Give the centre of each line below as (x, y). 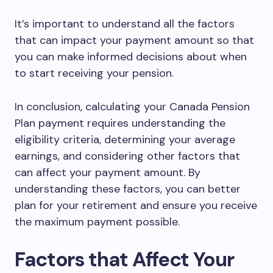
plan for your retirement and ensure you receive (136, 205)
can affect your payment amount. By (108, 172)
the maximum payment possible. (97, 222)
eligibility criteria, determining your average (125, 140)
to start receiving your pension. (94, 73)
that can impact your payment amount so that (134, 40)
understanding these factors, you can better (128, 189)
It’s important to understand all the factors (125, 24)
